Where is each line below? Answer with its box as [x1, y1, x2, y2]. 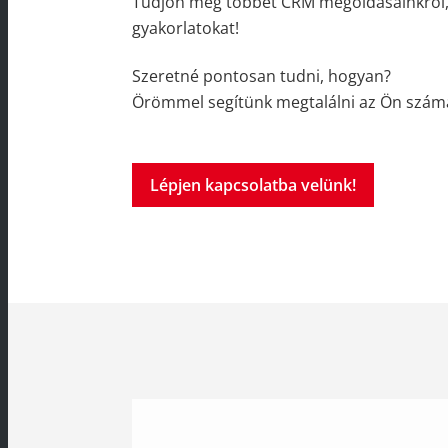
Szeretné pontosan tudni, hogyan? [132, 65, 391, 88]
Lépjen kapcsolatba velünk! [150, 174, 356, 197]
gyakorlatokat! [132, 17, 239, 40]
